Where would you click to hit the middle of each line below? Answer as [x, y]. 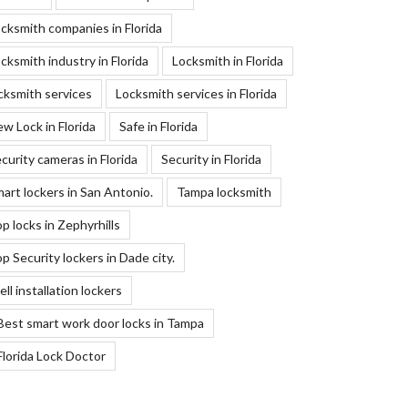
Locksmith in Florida [227, 61]
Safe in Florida [158, 127]
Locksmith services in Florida [196, 94]
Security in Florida [211, 159]
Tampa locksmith [224, 192]
